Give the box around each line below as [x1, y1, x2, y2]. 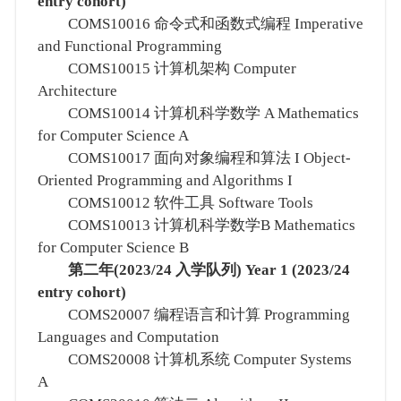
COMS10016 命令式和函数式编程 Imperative [37, 15, 363, 33]
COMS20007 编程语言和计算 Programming [37, 306, 350, 324]
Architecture [37, 82, 117, 100]
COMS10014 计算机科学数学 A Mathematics [37, 105, 359, 123]
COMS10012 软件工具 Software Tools [37, 194, 313, 212]
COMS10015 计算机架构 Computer [37, 60, 296, 78]
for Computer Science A [37, 127, 189, 145]
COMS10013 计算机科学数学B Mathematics [37, 217, 355, 235]
